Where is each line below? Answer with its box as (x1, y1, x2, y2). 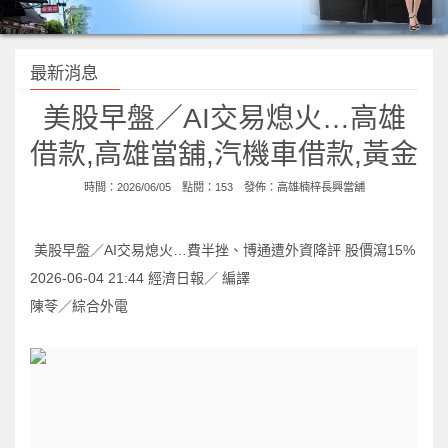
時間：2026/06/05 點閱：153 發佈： (83, 181, 277, 194)
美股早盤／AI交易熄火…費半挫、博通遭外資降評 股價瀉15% (30, 242, 415, 259)
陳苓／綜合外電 (30, 298, 128, 315)
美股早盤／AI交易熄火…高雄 (42, 103, 406, 135)
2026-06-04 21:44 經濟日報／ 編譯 (30, 270, 250, 287)
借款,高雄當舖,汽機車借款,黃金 (30, 139, 418, 171)
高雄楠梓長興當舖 (276, 181, 365, 194)
